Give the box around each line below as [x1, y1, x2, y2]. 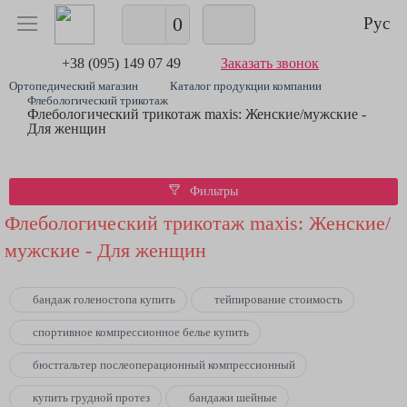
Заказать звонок [221, 55, 319, 71]
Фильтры [186, 184, 238, 198]
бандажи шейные [189, 391, 277, 404]
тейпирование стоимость [214, 293, 342, 306]
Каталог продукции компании [170, 79, 322, 93]
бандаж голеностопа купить [33, 293, 175, 306]
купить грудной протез [33, 391, 150, 404]
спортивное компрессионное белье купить [33, 325, 249, 339]
